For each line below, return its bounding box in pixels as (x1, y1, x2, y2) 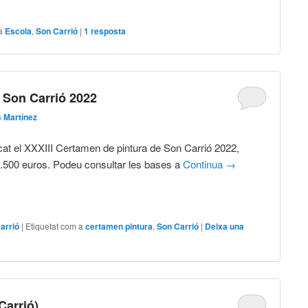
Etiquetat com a (25, 219, 84, 232)
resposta (89, 24, 126, 37)
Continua (183, 157, 226, 172)
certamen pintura (85, 219, 153, 232)
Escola (5, 24, 32, 37)
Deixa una (205, 219, 245, 232)
